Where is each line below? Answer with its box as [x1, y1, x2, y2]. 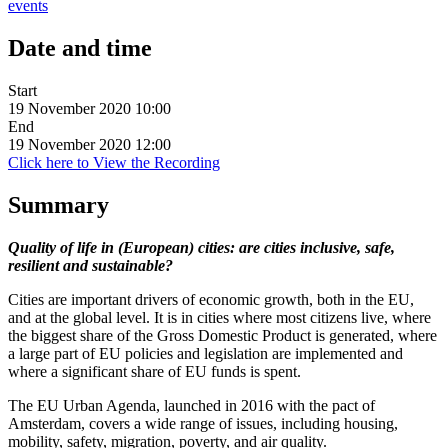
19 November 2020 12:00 [8, 136, 171, 154]
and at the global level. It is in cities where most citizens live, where [8, 308, 431, 326]
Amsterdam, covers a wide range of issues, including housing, [8, 414, 398, 432]
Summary [8, 192, 109, 218]
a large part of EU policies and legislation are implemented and [8, 344, 403, 362]
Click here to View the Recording [8, 154, 220, 172]
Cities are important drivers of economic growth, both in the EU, [8, 290, 414, 308]
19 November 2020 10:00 [8, 100, 171, 118]
